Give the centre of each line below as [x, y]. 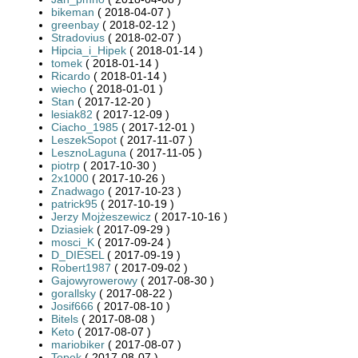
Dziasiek [72, 229]
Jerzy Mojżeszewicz [103, 216]
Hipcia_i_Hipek [89, 50]
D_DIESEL [78, 255]
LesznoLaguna [89, 152]
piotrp [66, 165]
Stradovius [78, 37]
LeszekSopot [84, 139]
